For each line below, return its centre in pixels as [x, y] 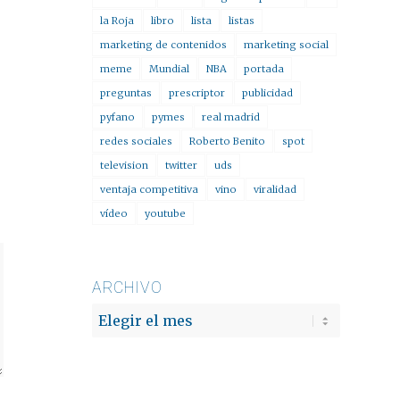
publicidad [268, 93]
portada [264, 69]
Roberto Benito [228, 141]
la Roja [117, 21]
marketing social [287, 45]
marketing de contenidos [164, 45]
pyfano [118, 117]
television [125, 165]
